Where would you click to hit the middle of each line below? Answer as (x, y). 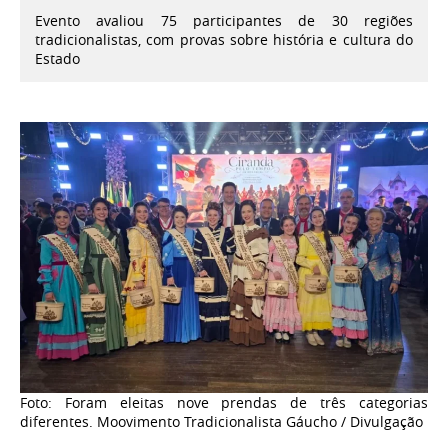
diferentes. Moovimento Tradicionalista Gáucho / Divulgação (221, 422)
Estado (57, 58)
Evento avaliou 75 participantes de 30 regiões (224, 20)
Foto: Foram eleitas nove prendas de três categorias (224, 403)
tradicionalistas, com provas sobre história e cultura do (224, 39)
